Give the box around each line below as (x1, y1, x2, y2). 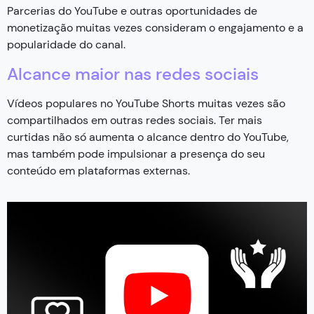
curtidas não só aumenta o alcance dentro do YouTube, (7, 129, 289, 144)
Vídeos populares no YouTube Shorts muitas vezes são (7, 95, 285, 111)
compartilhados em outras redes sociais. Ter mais (7, 112, 262, 128)
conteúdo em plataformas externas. (7, 163, 190, 178)
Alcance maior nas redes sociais (7, 62, 259, 85)
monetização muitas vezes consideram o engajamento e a (7, 20, 303, 35)
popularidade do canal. (7, 36, 125, 52)
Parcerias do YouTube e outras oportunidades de (7, 3, 257, 18)
